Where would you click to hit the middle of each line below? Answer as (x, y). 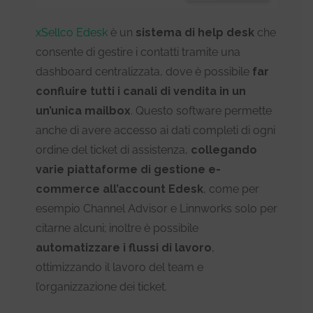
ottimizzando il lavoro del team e (119, 268)
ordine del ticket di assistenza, (113, 150)
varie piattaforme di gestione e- (128, 170)
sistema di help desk (196, 33)
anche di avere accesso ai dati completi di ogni (155, 131)
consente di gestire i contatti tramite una (138, 52)
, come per (231, 189)
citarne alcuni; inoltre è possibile (117, 228)
